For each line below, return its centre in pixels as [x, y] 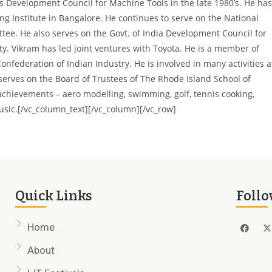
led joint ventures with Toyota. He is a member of [159, 48]
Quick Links [54, 196]
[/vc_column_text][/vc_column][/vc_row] [97, 109]
